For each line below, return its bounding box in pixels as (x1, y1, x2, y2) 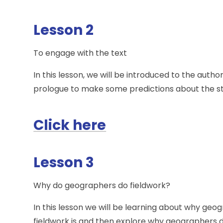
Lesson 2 (33, 20, 94, 40)
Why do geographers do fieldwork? (33, 180, 171, 192)
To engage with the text (33, 47, 127, 59)
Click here (33, 115, 107, 135)
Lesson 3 (33, 153, 95, 173)
